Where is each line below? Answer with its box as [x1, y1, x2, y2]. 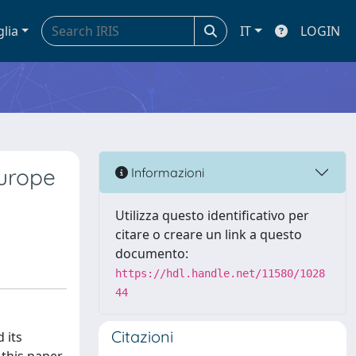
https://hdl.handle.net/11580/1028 [115, 267, 325, 280]
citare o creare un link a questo [115, 226, 302, 243]
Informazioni [128, 164, 204, 180]
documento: [115, 245, 188, 262]
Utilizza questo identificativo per [115, 207, 309, 224]
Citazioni [111, 327, 173, 346]
